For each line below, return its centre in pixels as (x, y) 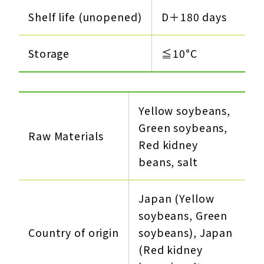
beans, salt (168, 162)
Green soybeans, (183, 128)
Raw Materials (66, 136)
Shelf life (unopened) (85, 17)
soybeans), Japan (186, 233)
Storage (49, 54)
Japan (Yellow (176, 199)
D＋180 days (194, 17)
